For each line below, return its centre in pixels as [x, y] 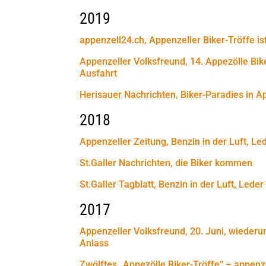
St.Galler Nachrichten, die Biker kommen [166, 163]
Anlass [94, 243]
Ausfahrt [99, 73]
